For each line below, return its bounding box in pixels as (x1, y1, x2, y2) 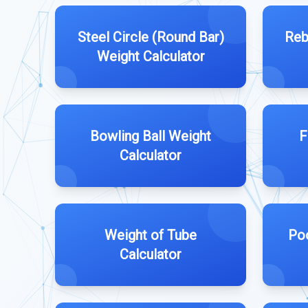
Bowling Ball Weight (90, 128, 211, 144)
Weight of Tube (104, 227, 197, 243)
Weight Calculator (96, 48, 205, 65)
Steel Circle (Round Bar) (77, 29, 224, 45)
